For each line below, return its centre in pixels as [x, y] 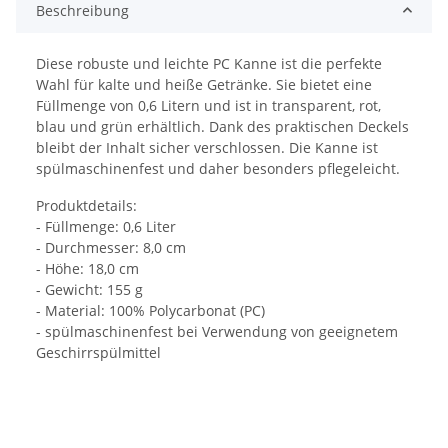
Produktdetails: [86, 205]
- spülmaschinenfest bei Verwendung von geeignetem [217, 331]
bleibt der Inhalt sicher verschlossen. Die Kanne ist [207, 147]
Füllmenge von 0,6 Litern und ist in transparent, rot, [208, 105]
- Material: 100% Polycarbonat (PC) [150, 310]
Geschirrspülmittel [98, 352]
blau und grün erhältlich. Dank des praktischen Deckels [222, 126]
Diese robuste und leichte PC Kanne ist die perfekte [209, 63]
